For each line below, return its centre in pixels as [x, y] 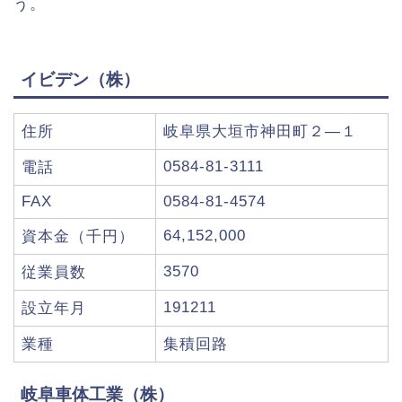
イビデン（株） [80, 79]
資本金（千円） [78, 236]
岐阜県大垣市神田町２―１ [260, 131]
